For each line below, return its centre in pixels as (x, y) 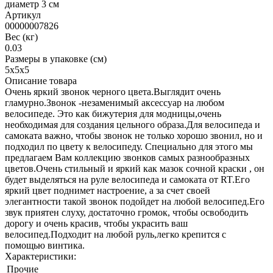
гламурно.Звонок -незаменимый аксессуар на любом (115, 102)
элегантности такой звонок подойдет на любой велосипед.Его (135, 201)
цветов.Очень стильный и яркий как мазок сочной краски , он (135, 168)
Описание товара (41, 80)
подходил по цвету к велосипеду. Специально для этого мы (129, 146)
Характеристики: (41, 256)
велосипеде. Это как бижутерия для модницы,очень (113, 113)
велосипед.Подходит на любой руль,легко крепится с (115, 234)
